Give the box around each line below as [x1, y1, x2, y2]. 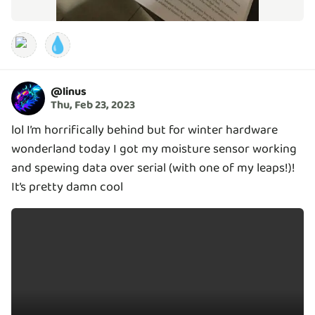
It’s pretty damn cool [11, 177, 123, 197]
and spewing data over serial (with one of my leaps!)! [11, 158, 295, 178]
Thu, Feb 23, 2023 [51, 96, 135, 114]
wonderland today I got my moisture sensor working [11, 139, 297, 159]
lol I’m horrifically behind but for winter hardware [11, 120, 278, 140]
